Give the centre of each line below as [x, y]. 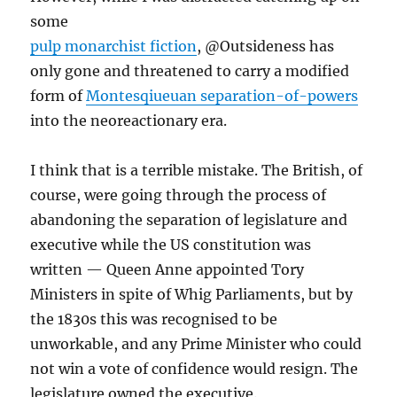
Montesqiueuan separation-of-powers [222, 96]
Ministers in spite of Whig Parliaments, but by [192, 294]
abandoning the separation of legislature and [189, 220]
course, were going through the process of [179, 195]
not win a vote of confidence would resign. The [195, 369]
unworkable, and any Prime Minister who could [196, 344]
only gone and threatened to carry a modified [190, 71]
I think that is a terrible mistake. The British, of [197, 170]
